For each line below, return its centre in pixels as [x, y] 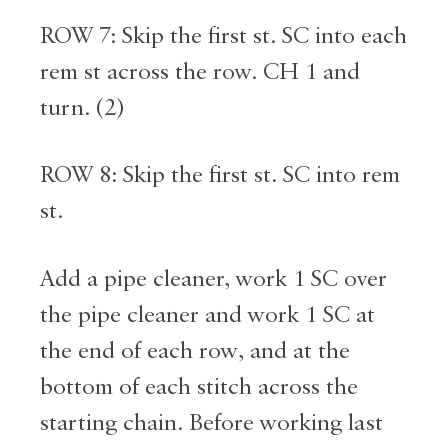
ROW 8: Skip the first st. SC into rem [220, 175]
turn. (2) [82, 107]
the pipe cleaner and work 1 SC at [207, 314]
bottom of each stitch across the [199, 386]
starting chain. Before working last [211, 422]
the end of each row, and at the [195, 350]
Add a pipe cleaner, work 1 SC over [213, 278]
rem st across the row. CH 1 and [200, 71]
